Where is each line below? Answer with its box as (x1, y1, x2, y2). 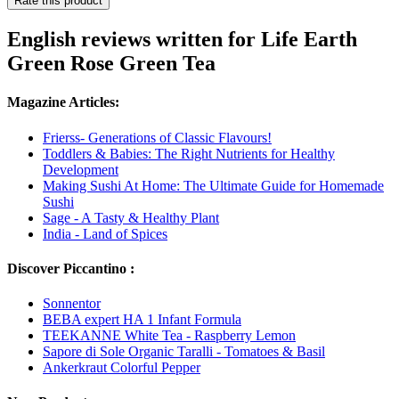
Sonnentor (43, 296, 101, 312)
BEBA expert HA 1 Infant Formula (43, 312, 241, 328)
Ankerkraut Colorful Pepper (43, 360, 200, 376)
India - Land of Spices (43, 225, 167, 241)
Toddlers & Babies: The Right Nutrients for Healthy (43, 145, 335, 161)
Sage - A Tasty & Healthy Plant (43, 209, 219, 225)
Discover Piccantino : (7, 260, 134, 276)
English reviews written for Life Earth (7, 28, 357, 52)
